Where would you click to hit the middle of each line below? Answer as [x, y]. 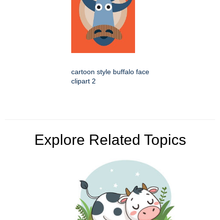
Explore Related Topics [110, 140]
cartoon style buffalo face [110, 72]
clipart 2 [83, 81]
